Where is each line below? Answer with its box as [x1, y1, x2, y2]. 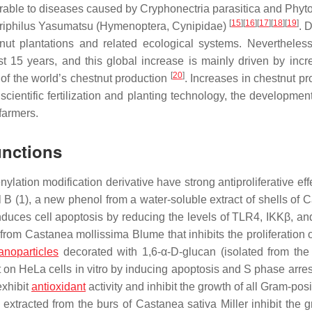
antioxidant [31, 281, 86, 292]
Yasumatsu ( [36, 20, 100, 32]
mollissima [76, 228, 130, 240]
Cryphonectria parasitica [140, 3, 260, 15]
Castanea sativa [135, 298, 217, 310]
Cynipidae [172, 20, 223, 32]
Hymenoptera [100, 20, 166, 32]
